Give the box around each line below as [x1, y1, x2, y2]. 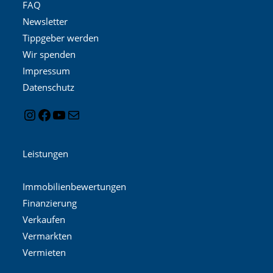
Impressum [23, 65, 71, 77]
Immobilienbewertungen [23, 180, 127, 193]
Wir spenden [23, 48, 76, 61]
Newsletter [23, 15, 68, 28]
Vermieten [23, 246, 66, 259]
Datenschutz [23, 81, 75, 94]
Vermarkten [23, 230, 73, 243]
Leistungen [23, 147, 69, 160]
